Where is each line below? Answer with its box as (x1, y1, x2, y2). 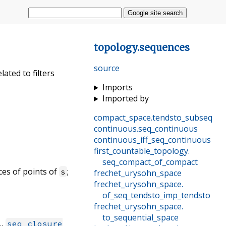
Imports (102, 82, 133, 93)
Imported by (102, 93, 149, 104)
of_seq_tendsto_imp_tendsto (102, 190, 210, 201)
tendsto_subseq (152, 112, 212, 124)
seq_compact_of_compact (102, 156, 198, 168)
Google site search (127, 9, 183, 17)
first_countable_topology (93, 145, 188, 157)
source (93, 63, 120, 74)
